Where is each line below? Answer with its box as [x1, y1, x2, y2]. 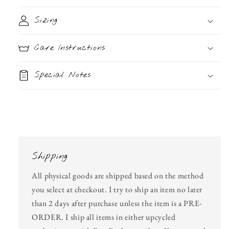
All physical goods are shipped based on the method [32, 170, 204, 181]
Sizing [34, 15, 58, 26]
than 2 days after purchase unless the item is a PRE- [32, 197, 202, 209]
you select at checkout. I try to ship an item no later [32, 184, 203, 195]
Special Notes [34, 70, 91, 81]
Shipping [32, 150, 68, 163]
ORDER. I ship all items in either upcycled [32, 211, 176, 222]
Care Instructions [34, 42, 105, 53]
